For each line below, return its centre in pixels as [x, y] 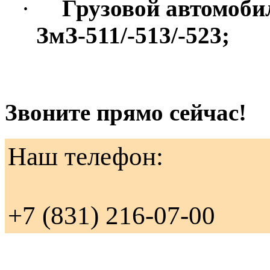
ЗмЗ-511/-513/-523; [133, 36]
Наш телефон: [86, 156]
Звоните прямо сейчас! [126, 112]
